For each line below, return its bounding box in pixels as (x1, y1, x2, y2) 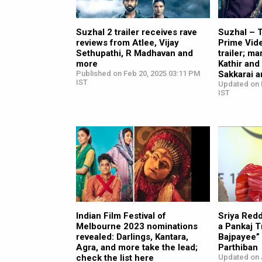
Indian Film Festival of (76, 210, 166, 221)
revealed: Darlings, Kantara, (76, 231, 188, 242)
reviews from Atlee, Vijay (76, 37, 179, 48)
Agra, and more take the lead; (76, 242, 198, 253)
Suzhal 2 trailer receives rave (76, 26, 197, 37)
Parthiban (218, 242, 258, 253)
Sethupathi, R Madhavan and (76, 47, 193, 58)
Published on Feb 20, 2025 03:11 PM (76, 68, 200, 78)
